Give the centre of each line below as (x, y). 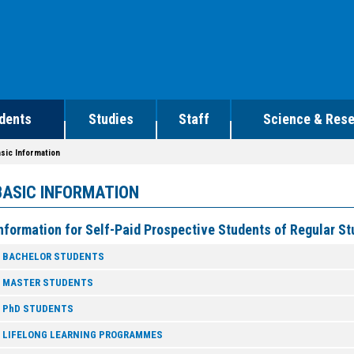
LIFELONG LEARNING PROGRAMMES (83, 335)
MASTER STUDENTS (48, 282)
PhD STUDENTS (38, 309)
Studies (111, 119)
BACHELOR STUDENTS (53, 256)
